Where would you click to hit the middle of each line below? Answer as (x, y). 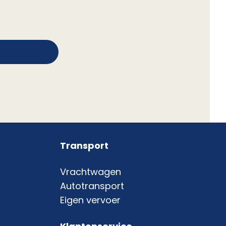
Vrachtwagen (91, 172)
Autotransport (92, 186)
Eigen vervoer (91, 200)
